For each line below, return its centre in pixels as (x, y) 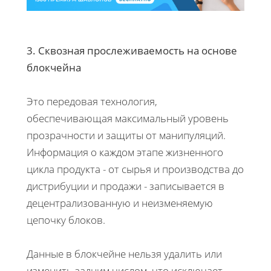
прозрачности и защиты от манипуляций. (126, 135)
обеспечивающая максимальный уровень (128, 119)
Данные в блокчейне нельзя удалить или (124, 254)
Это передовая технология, (92, 102)
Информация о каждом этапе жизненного (125, 152)
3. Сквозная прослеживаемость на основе (132, 51)
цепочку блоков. (66, 220)
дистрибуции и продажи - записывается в (126, 186)
